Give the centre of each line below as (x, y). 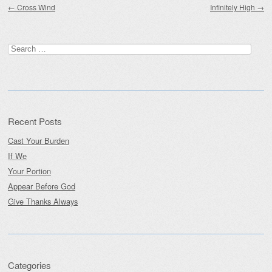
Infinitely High (233, 7)
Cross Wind (35, 7)
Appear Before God (42, 186)
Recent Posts (35, 121)
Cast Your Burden (39, 141)
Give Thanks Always (43, 202)
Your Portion (29, 171)
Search (20, 47)
